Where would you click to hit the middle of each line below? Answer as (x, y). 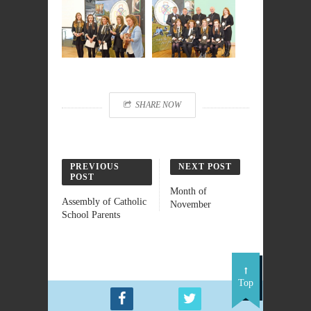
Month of (188, 191)
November (190, 204)
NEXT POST (205, 167)
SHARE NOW (158, 105)
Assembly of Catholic (104, 202)
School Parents (91, 215)
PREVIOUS (95, 167)
